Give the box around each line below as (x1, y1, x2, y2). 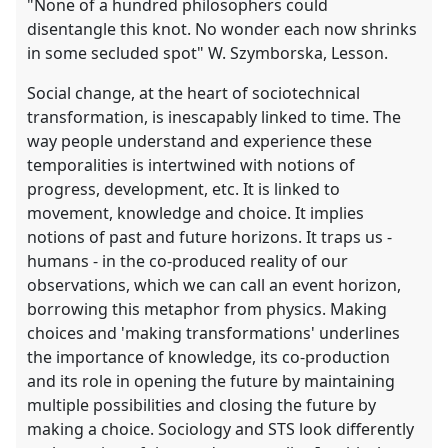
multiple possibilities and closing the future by (27, 394, 377, 417)
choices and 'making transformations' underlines (27, 322, 401, 345)
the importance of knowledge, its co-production (27, 346, 391, 369)
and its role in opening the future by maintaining (27, 370, 396, 393)
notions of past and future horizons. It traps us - (27, 226, 393, 249)
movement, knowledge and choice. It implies (27, 202, 365, 225)
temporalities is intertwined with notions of (27, 154, 356, 177)
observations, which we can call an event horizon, (27, 274, 402, 297)
